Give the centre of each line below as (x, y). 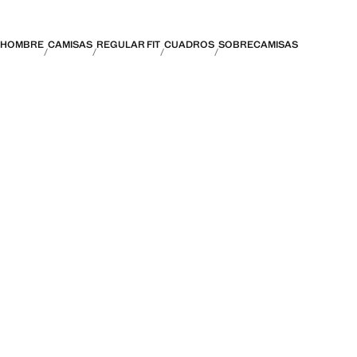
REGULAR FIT (128, 44)
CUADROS (189, 44)
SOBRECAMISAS (258, 44)
